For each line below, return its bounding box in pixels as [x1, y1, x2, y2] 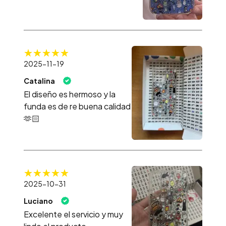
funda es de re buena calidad [24, 100, 131, 111]
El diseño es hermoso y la [24, 88, 116, 99]
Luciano [24, 196, 53, 206]
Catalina [24, 76, 55, 85]
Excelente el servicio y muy [24, 209, 123, 220]
